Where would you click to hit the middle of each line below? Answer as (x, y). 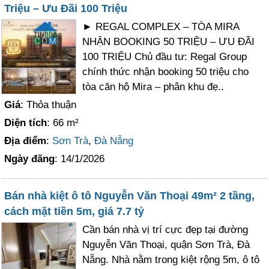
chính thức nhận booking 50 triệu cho (166, 72)
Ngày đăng (30, 159)
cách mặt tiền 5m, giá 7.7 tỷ (74, 211)
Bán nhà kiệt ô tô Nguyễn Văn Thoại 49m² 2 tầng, (130, 196)
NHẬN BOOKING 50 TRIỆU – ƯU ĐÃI (169, 42)
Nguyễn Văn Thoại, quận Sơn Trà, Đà (166, 245)
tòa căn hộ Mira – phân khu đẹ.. (153, 87)
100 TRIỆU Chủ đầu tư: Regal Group (165, 57)
